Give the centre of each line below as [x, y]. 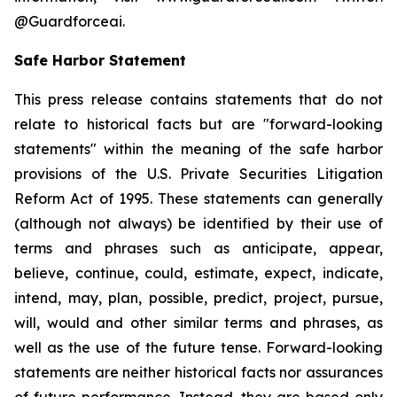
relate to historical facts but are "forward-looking [198, 124]
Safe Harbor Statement [100, 60]
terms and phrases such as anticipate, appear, [198, 248]
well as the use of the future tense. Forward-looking [198, 347]
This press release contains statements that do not [198, 99]
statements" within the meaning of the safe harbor [198, 148]
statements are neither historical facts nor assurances [198, 372]
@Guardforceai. [70, 21]
